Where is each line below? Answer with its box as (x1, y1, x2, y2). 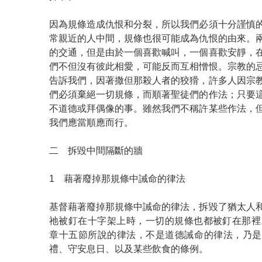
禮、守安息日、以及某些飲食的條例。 (49, 244, 208, 254)
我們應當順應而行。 (49, 118, 133, 127)
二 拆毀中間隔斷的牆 (49, 146, 143, 156)
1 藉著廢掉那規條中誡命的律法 (49, 174, 185, 184)
